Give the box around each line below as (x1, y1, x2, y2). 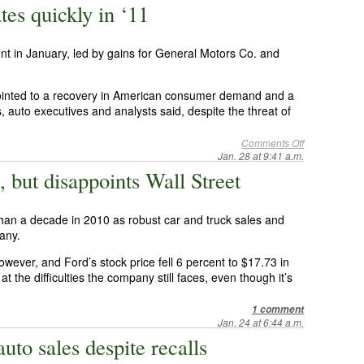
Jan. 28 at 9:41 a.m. (218, 149, 304, 162)
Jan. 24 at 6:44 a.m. (218, 315, 304, 329)
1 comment (252, 302, 304, 316)
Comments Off (241, 136, 304, 149)
